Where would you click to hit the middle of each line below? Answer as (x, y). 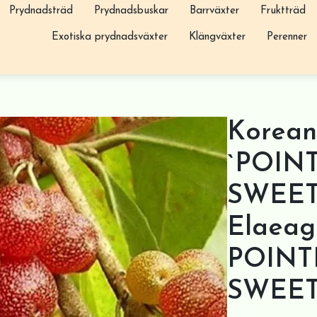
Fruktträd (283, 11)
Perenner (287, 37)
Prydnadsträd (41, 11)
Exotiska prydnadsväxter (109, 37)
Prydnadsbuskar (131, 11)
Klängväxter (217, 37)
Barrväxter (214, 11)
